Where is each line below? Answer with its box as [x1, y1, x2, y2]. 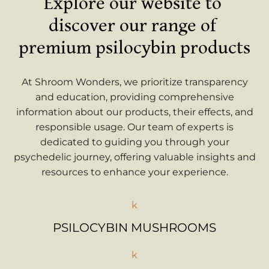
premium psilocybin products [19, 37, 250, 59]
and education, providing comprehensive [35, 91, 234, 103]
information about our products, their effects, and [16, 106, 253, 118]
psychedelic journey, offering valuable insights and [13, 151, 256, 163]
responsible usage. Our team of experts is [35, 121, 234, 133]
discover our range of [49, 15, 220, 37]
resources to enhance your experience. [41, 166, 228, 178]
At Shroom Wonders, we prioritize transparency [21, 76, 248, 88]
